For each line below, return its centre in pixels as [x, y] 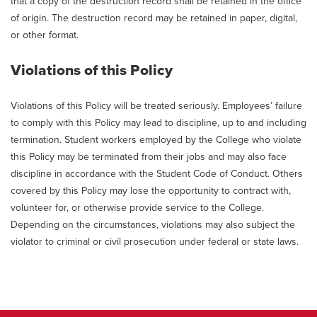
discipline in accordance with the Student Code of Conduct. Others [157, 174]
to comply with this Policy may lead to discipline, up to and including [158, 123]
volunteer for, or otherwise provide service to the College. [137, 208]
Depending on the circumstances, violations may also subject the [153, 225]
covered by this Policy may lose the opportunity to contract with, [151, 191]
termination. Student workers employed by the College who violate [156, 140]
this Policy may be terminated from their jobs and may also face [149, 157]
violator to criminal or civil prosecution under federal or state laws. [155, 242]
